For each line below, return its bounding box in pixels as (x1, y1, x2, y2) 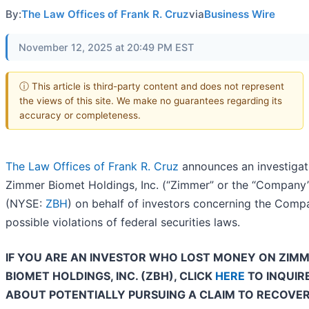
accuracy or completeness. (19, 109, 141, 121)
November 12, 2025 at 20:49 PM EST (19, 41, 194, 53)
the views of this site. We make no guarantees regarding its (19, 94, 282, 106)
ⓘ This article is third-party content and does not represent (19, 80, 284, 92)
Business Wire (204, 8, 275, 21)
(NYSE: (6, 197, 46, 211)
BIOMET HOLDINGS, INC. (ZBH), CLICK (6, 269, 215, 283)
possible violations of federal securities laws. (6, 215, 240, 230)
